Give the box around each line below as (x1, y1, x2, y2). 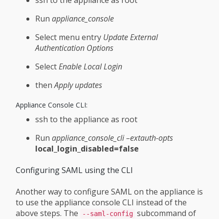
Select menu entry (35, 31, 103, 43)
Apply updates (54, 79, 102, 90)
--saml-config (82, 210, 133, 218)
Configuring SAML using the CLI (16, 164, 133, 175)
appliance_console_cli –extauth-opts (52, 132, 173, 143)
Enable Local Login (59, 61, 122, 72)
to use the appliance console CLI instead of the (16, 197, 187, 208)
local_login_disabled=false (35, 143, 139, 154)
